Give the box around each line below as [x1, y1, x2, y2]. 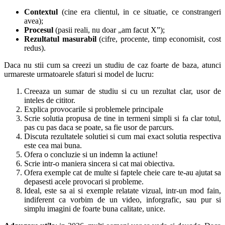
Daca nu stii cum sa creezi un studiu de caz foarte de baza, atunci [4, 61, 221, 70]
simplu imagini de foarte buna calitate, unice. [24, 204, 165, 213]
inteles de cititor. [24, 96, 75, 105]
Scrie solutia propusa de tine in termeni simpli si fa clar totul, [24, 114, 221, 123]
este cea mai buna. [24, 141, 82, 150]
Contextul [24, 8, 58, 17]
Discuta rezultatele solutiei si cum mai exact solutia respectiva [24, 132, 221, 141]
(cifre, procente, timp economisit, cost [96, 35, 221, 44]
